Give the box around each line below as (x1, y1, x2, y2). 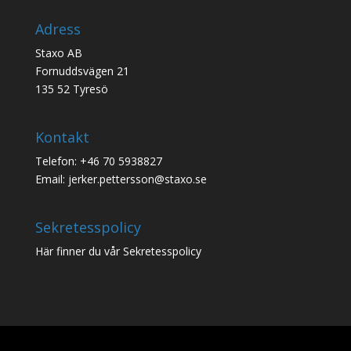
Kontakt (34, 128, 89, 147)
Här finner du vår (34, 244, 123, 259)
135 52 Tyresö (34, 81, 108, 96)
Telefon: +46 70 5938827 (34, 154, 162, 168)
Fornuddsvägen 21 (34, 63, 129, 78)
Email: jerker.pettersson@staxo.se (34, 172, 207, 186)
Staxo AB (34, 45, 82, 60)
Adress (34, 19, 81, 38)
